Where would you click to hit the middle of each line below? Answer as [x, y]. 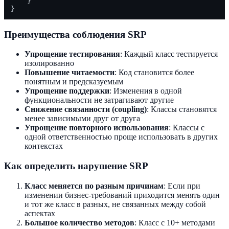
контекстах [44, 146]
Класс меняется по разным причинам [94, 186]
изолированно [49, 63]
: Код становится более [154, 73]
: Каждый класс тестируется [169, 54]
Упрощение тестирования [72, 54]
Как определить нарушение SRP [76, 166]
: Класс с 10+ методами [175, 222]
